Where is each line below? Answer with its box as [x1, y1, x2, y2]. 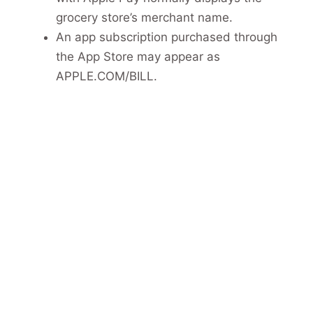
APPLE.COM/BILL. [56, 68, 157, 83]
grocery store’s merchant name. [56, 10, 233, 24]
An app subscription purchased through [56, 29, 277, 44]
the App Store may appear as [56, 49, 220, 64]
